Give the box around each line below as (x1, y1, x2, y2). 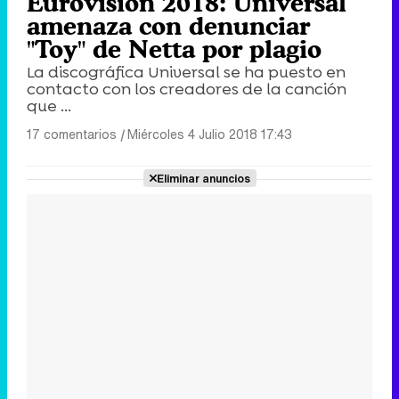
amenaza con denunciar (27, 11, 310, 40)
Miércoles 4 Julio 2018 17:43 (127, 124, 292, 143)
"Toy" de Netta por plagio (27, 34, 322, 63)
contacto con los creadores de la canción (27, 77, 346, 100)
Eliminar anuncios (156, 169, 250, 186)
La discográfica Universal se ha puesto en (27, 61, 346, 83)
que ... (27, 94, 71, 117)
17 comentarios (27, 124, 117, 143)
